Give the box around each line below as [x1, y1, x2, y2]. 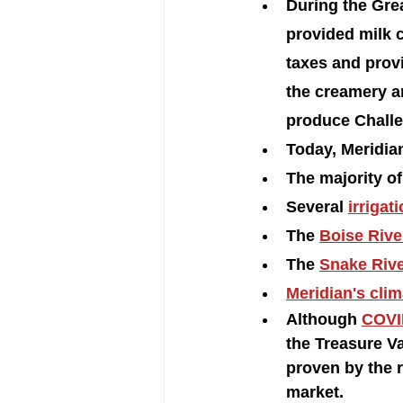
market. [286, 382, 348, 401]
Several [286, 197, 348, 216]
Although [286, 309, 362, 328]
